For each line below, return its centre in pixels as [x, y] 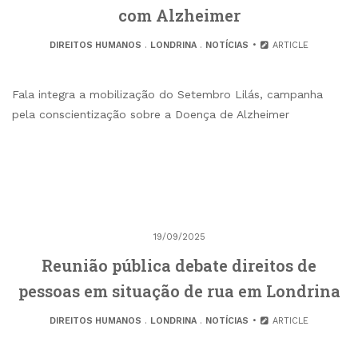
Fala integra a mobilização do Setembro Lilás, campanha [167, 94]
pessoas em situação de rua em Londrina [179, 290]
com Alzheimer [179, 15]
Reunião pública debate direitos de [179, 265]
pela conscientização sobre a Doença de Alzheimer [151, 114]
